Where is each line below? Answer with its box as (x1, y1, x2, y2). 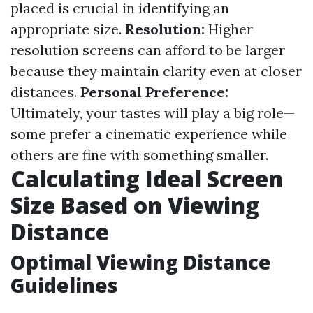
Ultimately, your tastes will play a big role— (10, 104, 295, 122)
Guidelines (10, 272, 118, 298)
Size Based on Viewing (10, 190, 259, 220)
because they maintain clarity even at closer (10, 62, 302, 80)
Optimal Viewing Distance (10, 249, 271, 275)
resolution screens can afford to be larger (10, 41, 285, 59)
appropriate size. (10, 20, 125, 38)
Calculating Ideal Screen (10, 163, 283, 194)
